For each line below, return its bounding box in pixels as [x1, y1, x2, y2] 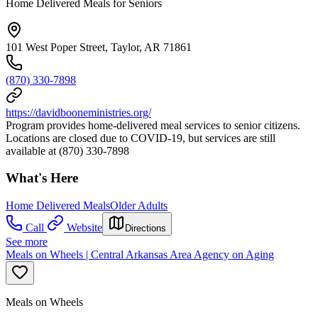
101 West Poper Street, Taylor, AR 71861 [6, 40, 192, 53]
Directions [125, 223, 166, 234]
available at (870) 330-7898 [6, 144, 129, 157]
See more [6, 236, 48, 248]
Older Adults [110, 199, 168, 212]
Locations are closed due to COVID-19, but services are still [6, 131, 275, 144]
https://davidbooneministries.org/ [6, 106, 151, 119]
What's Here [6, 170, 78, 186]
